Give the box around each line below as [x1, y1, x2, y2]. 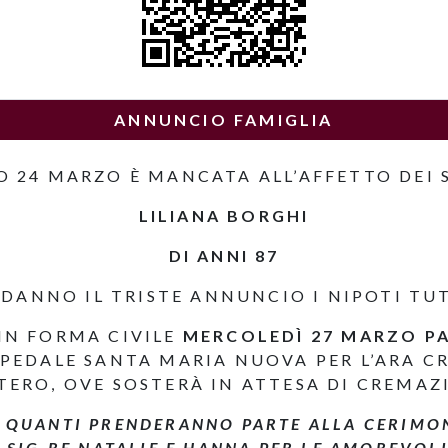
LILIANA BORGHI [138, 206, 310, 225]
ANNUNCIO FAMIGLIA [114, 110, 334, 129]
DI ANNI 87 [168, 246, 280, 265]
